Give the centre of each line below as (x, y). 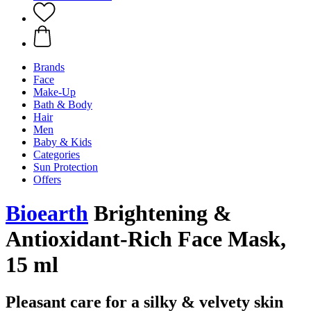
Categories (57, 154)
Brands (49, 67)
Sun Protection (66, 167)
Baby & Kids (62, 142)
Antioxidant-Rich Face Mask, (146, 239)
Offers (47, 179)
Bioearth (47, 213)
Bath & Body (63, 104)
